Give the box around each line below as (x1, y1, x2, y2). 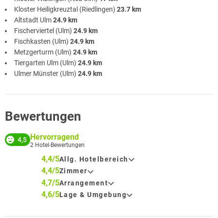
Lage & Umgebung (59, 190, 127, 199)
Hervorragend (30, 132, 79, 142)
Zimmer (59, 167, 88, 175)
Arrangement (59, 179, 109, 187)
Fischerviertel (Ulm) (14, 26, 73, 35)
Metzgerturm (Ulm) (14, 48, 73, 56)
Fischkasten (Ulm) (14, 37, 70, 45)
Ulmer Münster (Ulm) (14, 69, 78, 77)
